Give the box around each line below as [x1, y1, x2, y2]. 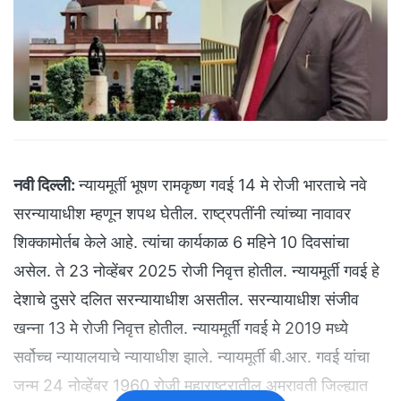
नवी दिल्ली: [13, 175, 75, 195]
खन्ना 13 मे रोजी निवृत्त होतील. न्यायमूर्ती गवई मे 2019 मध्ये [13, 319, 348, 338]
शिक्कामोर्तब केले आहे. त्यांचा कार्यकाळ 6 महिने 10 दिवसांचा [13, 233, 349, 252]
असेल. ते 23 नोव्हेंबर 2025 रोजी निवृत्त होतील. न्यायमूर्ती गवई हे [13, 261, 380, 281]
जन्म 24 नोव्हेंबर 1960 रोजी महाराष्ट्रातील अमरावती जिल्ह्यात [13, 376, 368, 396]
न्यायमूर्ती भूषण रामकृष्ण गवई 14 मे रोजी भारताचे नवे [79, 175, 367, 195]
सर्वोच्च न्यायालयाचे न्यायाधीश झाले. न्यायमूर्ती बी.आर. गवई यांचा [13, 347, 370, 367]
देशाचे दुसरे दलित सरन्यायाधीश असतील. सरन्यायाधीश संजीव [13, 290, 359, 310]
